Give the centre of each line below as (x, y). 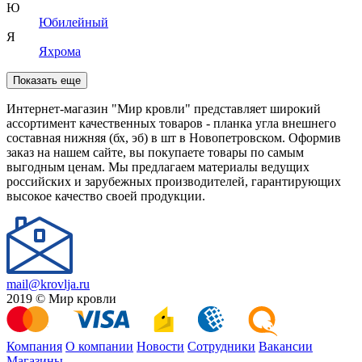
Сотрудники (221, 346)
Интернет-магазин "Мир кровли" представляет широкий (164, 108)
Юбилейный (74, 22)
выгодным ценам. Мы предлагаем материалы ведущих (158, 166)
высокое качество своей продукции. (106, 196)
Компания (34, 346)
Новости (160, 346)
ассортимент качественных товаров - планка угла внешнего (171, 123)
